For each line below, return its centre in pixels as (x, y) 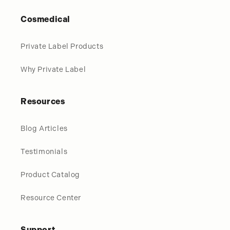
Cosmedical (45, 19)
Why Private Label (53, 69)
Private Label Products (62, 46)
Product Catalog (50, 175)
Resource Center (51, 198)
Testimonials (44, 151)
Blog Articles (44, 128)
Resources (43, 101)
